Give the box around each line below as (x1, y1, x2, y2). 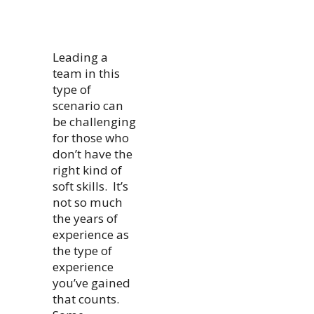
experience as (53, 226, 130, 243)
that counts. (53, 290, 120, 307)
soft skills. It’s (53, 177, 129, 194)
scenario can (53, 97, 124, 114)
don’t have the (53, 145, 133, 162)
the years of (53, 210, 118, 226)
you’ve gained (53, 274, 131, 291)
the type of (53, 242, 113, 259)
